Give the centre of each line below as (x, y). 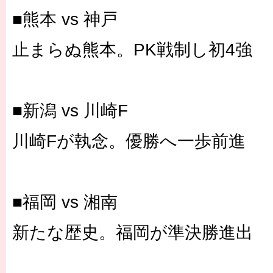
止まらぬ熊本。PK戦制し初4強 (132, 50)
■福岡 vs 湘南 (65, 202)
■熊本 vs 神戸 (65, 19)
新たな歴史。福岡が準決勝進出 (133, 232)
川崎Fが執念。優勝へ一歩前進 (129, 141)
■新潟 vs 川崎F (70, 111)
